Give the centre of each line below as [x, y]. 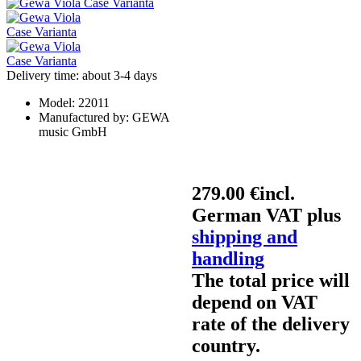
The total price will [271, 280]
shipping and [245, 237]
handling [228, 258]
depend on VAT [255, 302]
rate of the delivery [271, 324]
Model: [58, 102]
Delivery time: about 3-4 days [82, 75]
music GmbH [73, 131]
